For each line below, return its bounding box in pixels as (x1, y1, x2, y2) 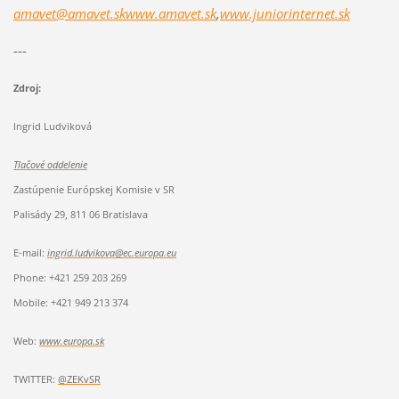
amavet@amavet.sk (12, 4, 126, 23)
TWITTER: (12, 372, 58, 387)
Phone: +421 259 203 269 (12, 271, 126, 285)
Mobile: (12, 296, 51, 310)
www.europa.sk (38, 334, 104, 348)
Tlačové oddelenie (12, 158, 87, 172)
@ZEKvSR (57, 372, 101, 387)
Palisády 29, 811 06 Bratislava (12, 208, 148, 222)
